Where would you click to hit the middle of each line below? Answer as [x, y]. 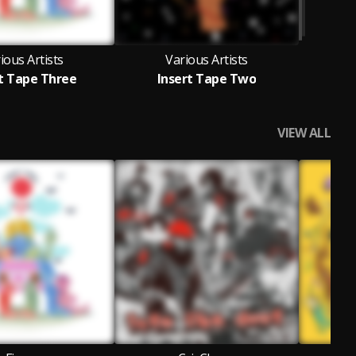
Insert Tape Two [207, 79]
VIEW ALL [304, 133]
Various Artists [207, 60]
